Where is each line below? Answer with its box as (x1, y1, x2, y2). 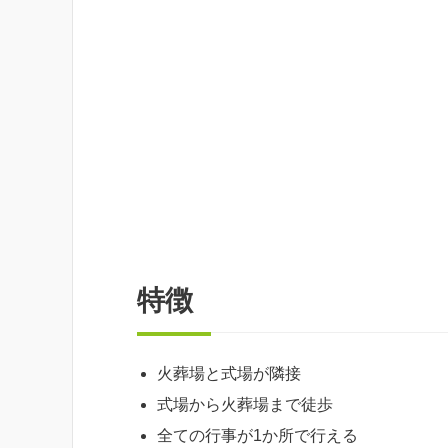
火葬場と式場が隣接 (157, 364, 301, 382)
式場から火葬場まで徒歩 (157, 395, 333, 413)
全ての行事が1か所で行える (157, 426, 358, 444)
